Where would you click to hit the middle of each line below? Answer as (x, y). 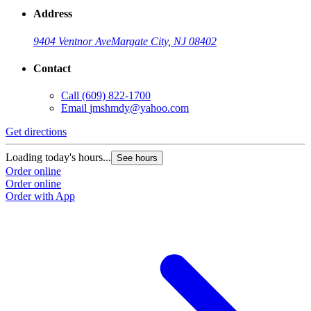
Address (53, 14)
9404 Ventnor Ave (72, 41)
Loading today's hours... (58, 158)
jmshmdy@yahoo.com (139, 108)
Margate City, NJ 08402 (164, 41)
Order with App (40, 196)
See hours (137, 158)
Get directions (36, 132)
